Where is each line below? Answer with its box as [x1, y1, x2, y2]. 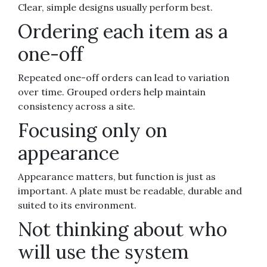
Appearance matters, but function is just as [18, 170, 216, 182]
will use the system [18, 239, 189, 264]
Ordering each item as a [18, 18, 228, 44]
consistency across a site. [18, 100, 135, 112]
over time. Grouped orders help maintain [18, 85, 206, 98]
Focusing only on [18, 117, 167, 142]
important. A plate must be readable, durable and [18, 184, 242, 197]
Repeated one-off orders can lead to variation [18, 71, 229, 83]
